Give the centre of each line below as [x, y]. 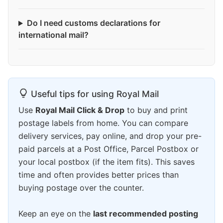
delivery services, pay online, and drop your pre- [110, 136]
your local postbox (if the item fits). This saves [107, 162]
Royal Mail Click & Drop [80, 110]
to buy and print [156, 110]
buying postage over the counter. [81, 188]
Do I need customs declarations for [93, 23]
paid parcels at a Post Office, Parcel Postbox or [109, 149]
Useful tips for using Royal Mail [95, 94]
